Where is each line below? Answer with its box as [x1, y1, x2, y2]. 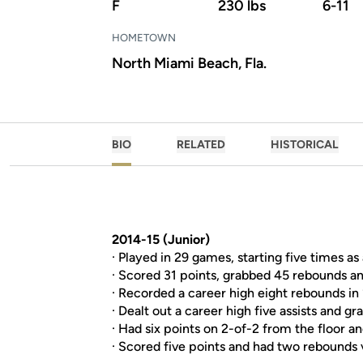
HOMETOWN [112, 32, 176, 44]
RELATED [177, 138, 225, 152]
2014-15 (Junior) [112, 232, 210, 247]
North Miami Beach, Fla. [112, 54, 267, 72]
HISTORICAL [271, 138, 339, 152]
